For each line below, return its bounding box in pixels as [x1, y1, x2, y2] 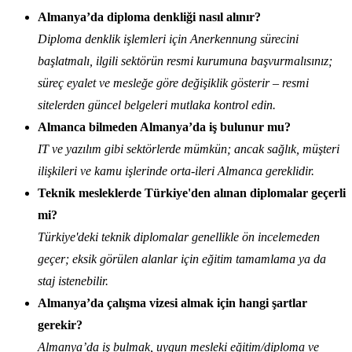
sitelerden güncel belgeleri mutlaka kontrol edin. [38, 98, 276, 112]
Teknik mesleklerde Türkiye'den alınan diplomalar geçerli [38, 186, 346, 200]
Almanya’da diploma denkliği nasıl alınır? [38, 10, 261, 24]
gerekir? [38, 318, 82, 332]
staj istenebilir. [38, 274, 108, 288]
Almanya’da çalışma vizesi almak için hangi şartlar [38, 296, 307, 310]
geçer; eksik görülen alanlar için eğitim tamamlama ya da [38, 252, 326, 266]
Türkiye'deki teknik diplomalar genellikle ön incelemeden [38, 230, 320, 244]
